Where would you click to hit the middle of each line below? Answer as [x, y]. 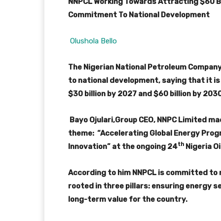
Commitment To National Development [139, 15]
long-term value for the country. [128, 199]
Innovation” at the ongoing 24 [123, 146]
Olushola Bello [93, 41]
